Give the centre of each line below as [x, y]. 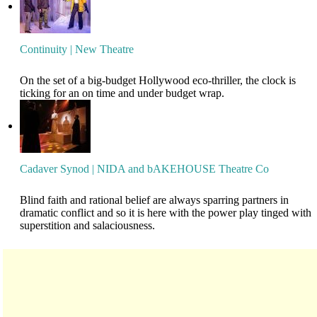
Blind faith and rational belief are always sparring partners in [155, 200]
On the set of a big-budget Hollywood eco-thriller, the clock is [158, 81]
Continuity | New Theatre [77, 50]
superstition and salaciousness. [88, 226]
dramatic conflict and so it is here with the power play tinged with [166, 213]
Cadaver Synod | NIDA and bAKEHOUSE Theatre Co [145, 169]
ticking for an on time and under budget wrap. [122, 93]
